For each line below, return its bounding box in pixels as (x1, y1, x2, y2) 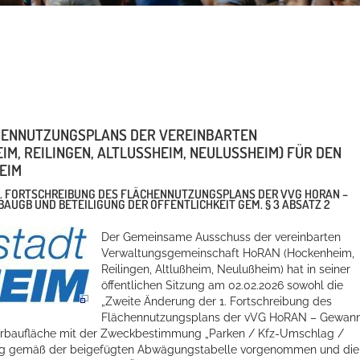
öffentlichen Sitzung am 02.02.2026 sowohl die (101, 279, 343, 292)
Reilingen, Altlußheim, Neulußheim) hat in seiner (101, 263, 350, 276)
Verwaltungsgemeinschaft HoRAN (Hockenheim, (101, 247, 354, 260)
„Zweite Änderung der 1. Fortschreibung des (101, 295, 332, 309)
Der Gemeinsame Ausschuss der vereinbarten (101, 231, 341, 244)
